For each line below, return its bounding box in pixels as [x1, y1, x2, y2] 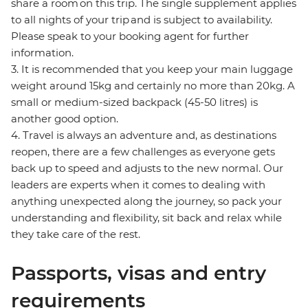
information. [11, 46, 75, 60]
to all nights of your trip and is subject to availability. [11, 13, 272, 27]
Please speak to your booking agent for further [11, 30, 249, 43]
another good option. [11, 112, 118, 126]
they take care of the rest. [11, 228, 140, 241]
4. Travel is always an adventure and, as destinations [11, 129, 276, 142]
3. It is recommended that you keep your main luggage [11, 63, 293, 76]
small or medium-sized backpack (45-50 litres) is [11, 96, 258, 109]
